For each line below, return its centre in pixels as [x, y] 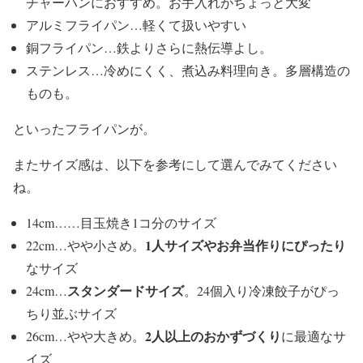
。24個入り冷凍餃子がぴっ [262, 291]
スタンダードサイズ [126, 291]
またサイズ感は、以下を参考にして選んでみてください [175, 164]
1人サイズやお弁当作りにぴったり [246, 246]
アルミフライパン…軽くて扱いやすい [136, 25]
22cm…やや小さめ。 [85, 246]
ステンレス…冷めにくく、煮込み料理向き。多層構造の [188, 70]
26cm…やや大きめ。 [85, 336]
